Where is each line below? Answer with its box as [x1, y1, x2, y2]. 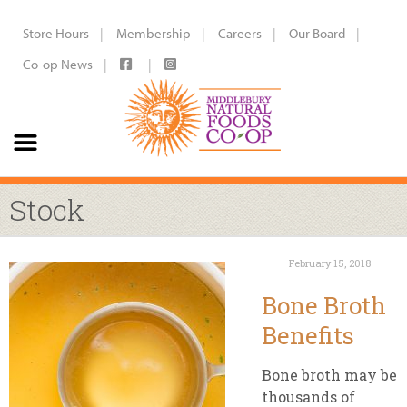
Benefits [262, 320, 354, 351]
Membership [116, 25, 191, 42]
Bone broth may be [262, 365, 397, 384]
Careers [218, 25, 262, 42]
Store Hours [23, 25, 89, 42]
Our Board [289, 25, 345, 42]
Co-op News [23, 55, 93, 73]
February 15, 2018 [289, 256, 371, 270]
